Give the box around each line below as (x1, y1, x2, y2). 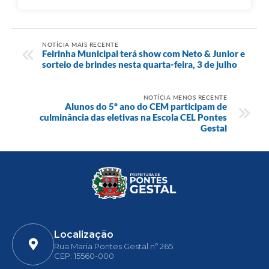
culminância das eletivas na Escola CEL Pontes (40, 111, 227, 122)
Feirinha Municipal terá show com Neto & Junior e (42, 47, 245, 59)
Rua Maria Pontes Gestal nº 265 (54, 241, 173, 251)
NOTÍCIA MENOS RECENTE (143, 93, 227, 101)
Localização (54, 228, 113, 240)
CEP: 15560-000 (54, 250, 114, 261)
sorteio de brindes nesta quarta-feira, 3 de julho (42, 58, 237, 70)
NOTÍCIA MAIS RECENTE (42, 40, 118, 48)
